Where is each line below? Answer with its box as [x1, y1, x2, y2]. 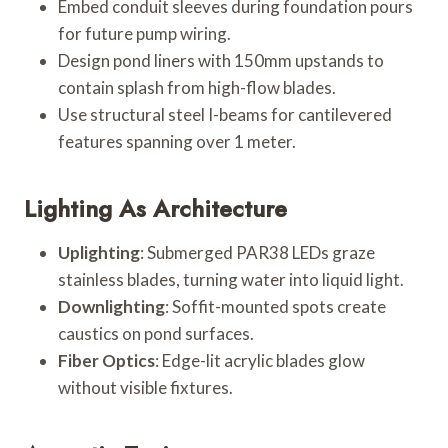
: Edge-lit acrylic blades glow [155, 349, 365, 371]
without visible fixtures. [58, 376, 233, 398]
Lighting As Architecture [24, 190, 287, 226]
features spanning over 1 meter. [58, 130, 296, 152]
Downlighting [58, 295, 165, 317]
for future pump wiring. [58, 22, 231, 44]
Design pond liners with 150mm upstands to [58, 49, 384, 71]
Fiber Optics [58, 349, 155, 371]
